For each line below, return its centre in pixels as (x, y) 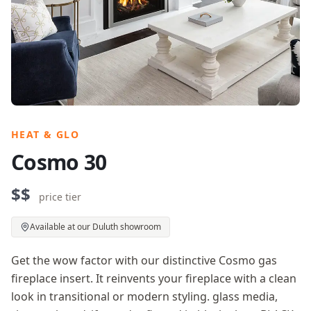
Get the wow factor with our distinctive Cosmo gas (144, 260)
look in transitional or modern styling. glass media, (144, 296)
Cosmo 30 (59, 162)
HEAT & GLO (45, 134)
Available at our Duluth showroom (95, 227)
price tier (60, 197)
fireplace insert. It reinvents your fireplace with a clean (154, 278)
